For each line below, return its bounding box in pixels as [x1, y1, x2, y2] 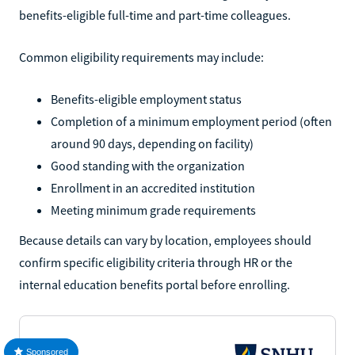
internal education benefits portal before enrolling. [19, 276, 290, 292]
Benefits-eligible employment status [51, 90, 242, 107]
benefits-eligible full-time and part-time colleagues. [19, 6, 291, 23]
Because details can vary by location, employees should [19, 231, 311, 248]
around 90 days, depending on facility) [51, 135, 254, 151]
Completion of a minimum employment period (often [51, 113, 332, 129]
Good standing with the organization [51, 157, 245, 174]
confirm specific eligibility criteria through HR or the [19, 254, 292, 270]
